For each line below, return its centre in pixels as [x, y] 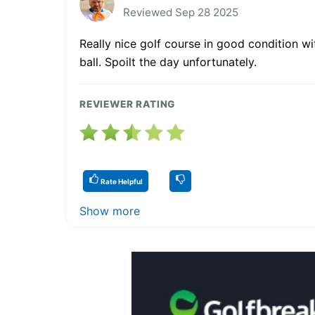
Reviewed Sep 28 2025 [181, 12]
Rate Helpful [121, 181]
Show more [110, 211]
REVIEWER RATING [128, 104]
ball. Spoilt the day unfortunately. [168, 62]
